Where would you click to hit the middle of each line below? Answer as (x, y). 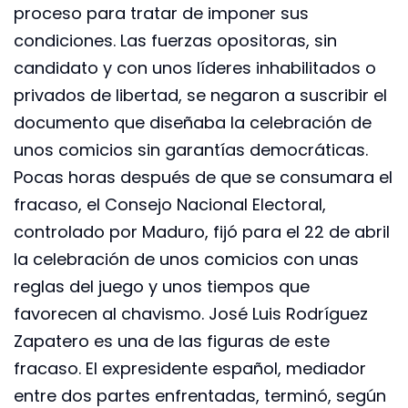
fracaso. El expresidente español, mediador (190, 368)
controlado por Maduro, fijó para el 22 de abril (202, 231)
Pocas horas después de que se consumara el (203, 177)
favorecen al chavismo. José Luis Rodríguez (191, 313)
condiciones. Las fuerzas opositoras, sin (175, 40)
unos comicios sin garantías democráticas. (191, 149)
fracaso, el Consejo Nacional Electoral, (170, 204)
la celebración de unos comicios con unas (186, 259)
